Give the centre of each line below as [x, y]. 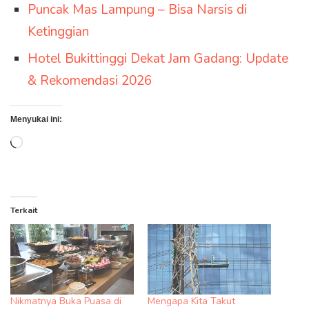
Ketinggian [58, 32]
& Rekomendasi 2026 [90, 81]
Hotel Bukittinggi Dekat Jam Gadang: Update [158, 59]
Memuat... [50, 144]
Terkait [24, 211]
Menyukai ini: [36, 120]
